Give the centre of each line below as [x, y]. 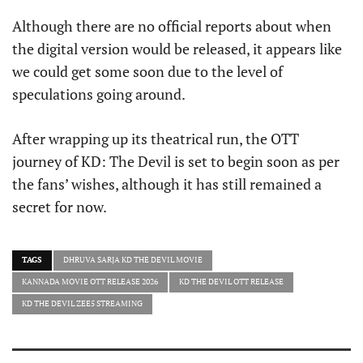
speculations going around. [100, 94]
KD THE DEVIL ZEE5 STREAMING [82, 304]
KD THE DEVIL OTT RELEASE [231, 282]
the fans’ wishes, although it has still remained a [167, 184]
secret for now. [60, 207]
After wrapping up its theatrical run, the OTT [156, 139]
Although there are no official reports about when [172, 26]
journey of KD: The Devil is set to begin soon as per [176, 162]
